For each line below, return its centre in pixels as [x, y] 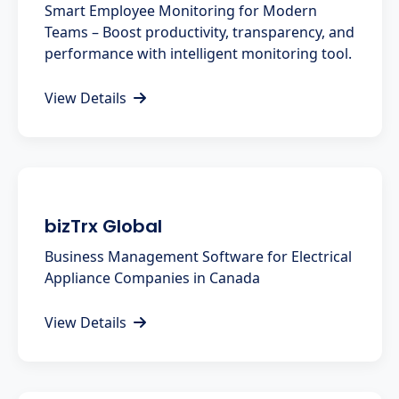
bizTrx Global [103, 227]
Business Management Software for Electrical [198, 257]
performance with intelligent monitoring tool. [198, 54]
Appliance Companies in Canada [152, 278]
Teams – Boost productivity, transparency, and [199, 33]
